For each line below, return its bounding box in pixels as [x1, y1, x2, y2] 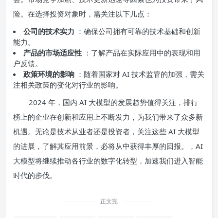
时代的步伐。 [13, 170, 57, 180]
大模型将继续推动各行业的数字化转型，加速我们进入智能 [13, 155, 203, 165]
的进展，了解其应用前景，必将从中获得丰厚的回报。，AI [13, 141, 203, 151]
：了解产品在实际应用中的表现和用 [84, 47, 200, 57]
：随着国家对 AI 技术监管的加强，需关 [76, 69, 204, 79]
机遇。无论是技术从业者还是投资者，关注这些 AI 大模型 [13, 126, 200, 136]
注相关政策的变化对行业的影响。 [13, 79, 123, 90]
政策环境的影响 [23, 69, 76, 79]
